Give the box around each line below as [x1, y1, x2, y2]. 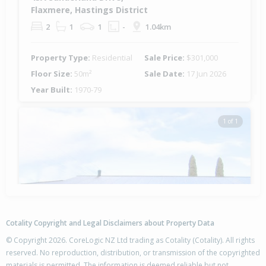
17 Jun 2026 [186, 68, 226, 80]
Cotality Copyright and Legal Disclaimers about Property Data [6, 218, 214, 229]
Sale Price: [144, 52, 186, 64]
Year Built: [31, 84, 74, 96]
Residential [92, 52, 132, 64]
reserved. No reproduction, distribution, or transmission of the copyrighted [6, 248, 260, 258]
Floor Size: [31, 68, 74, 80]
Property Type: [31, 52, 92, 64]
